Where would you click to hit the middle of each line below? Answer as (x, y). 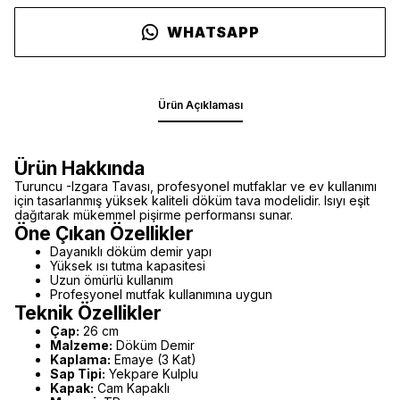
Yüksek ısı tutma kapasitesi (128, 266)
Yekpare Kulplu (152, 374)
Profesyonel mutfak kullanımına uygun (161, 294)
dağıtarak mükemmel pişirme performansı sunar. (154, 215)
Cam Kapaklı (132, 388)
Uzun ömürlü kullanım (112, 280)
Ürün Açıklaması (200, 105)
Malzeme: (81, 345)
